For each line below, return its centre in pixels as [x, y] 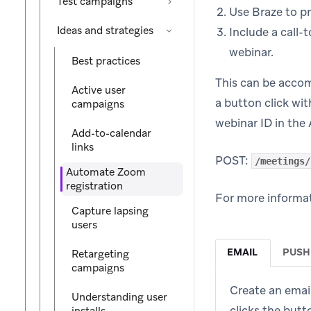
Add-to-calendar [111, 133]
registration [94, 186]
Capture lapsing [110, 211]
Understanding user [119, 297]
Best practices [106, 61]
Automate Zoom [106, 172]
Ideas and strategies [105, 31]
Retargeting [100, 254]
